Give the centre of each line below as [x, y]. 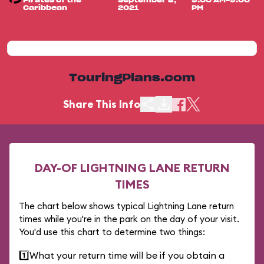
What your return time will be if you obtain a [127, 255]
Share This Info [102, 104]
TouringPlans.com [132, 78]
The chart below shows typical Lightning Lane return [126, 206]
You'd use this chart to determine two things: [112, 232]
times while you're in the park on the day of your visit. [129, 219]
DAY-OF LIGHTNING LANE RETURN [132, 168]
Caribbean [45, 8]
